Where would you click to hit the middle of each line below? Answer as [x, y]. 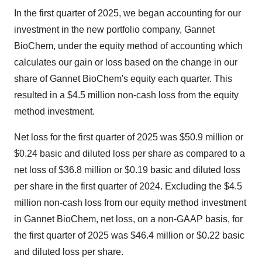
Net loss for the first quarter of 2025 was [97, 137]
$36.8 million [85, 170]
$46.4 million [157, 235]
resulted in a [41, 95]
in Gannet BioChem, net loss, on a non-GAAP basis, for [128, 219]
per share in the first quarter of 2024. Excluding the [119, 186]
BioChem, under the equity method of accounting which [128, 46]
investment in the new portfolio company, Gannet [114, 30]
